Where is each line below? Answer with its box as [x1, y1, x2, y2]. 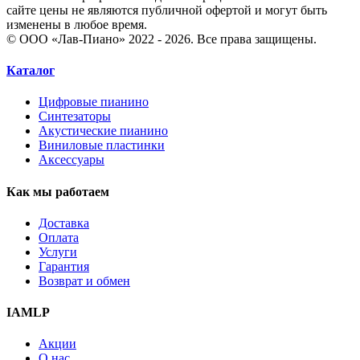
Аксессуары [39, 153, 104, 167]
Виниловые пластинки [39, 138, 165, 153]
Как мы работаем [6, 184, 109, 198]
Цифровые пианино [39, 95, 149, 109]
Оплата [39, 230, 79, 244]
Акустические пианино [39, 124, 168, 138]
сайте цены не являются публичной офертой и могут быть [6, 2, 327, 17]
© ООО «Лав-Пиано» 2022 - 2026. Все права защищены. [6, 31, 317, 46]
